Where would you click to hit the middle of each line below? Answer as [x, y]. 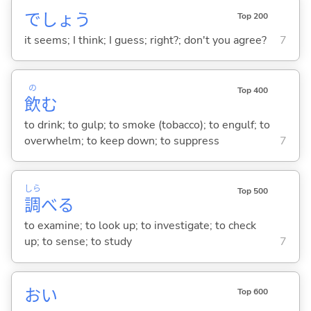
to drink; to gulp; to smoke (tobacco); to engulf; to [147, 125]
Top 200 [252, 16]
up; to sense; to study [78, 241]
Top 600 [252, 292]
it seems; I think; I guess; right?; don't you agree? [145, 40]
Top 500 [252, 191]
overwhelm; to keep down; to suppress [121, 141]
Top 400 [252, 90]
